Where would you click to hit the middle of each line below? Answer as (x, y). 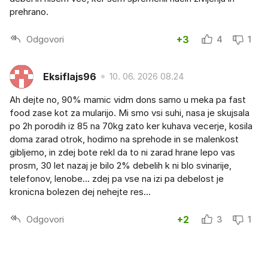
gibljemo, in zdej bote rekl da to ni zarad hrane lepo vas (122, 153)
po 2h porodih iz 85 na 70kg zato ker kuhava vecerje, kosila (131, 126)
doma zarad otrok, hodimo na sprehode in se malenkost (124, 139)
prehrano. (29, 12)
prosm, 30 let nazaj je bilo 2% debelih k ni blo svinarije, (121, 166)
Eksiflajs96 (70, 76)
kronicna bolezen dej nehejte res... (80, 192)
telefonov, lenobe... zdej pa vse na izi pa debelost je (117, 179)
